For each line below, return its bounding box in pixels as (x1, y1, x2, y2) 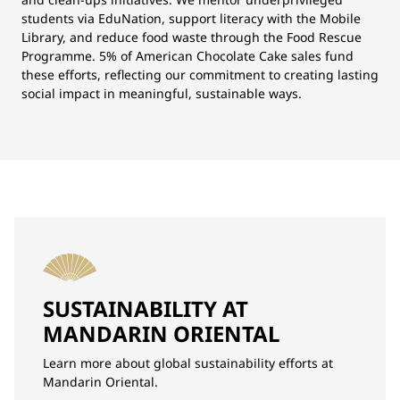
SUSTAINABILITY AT (43, 294, 248, 323)
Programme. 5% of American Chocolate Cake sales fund (21, 47, 354, 64)
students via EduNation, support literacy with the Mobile (21, 10, 361, 27)
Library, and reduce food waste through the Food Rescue (21, 29, 362, 46)
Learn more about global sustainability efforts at (43, 354, 333, 371)
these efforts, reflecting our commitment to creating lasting (21, 66, 379, 83)
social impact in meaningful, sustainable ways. (21, 85, 302, 102)
